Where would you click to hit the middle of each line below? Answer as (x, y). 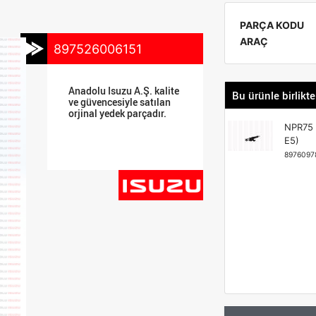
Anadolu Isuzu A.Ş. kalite (124, 91)
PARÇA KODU (272, 25)
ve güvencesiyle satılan (120, 102)
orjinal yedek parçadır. (118, 113)
